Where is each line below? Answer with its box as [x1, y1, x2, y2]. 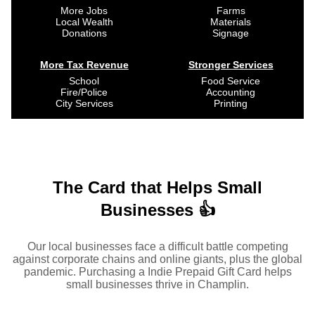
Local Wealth [55, 15, 113, 27]
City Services [55, 97, 113, 109]
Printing [214, 97, 248, 109]
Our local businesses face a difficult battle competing [27, 240, 288, 253]
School [69, 75, 100, 86]
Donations [61, 27, 107, 39]
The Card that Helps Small [53, 178, 262, 198]
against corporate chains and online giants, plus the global [13, 253, 302, 266]
